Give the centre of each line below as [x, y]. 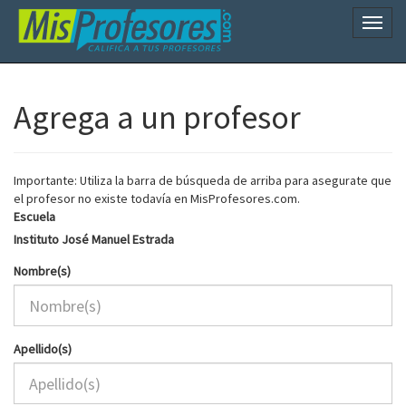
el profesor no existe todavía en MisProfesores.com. [157, 198]
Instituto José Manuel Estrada [94, 239]
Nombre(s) [42, 271]
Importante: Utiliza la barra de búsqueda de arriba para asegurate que [203, 180]
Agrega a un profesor [157, 117]
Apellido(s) [43, 349]
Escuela [34, 217]
